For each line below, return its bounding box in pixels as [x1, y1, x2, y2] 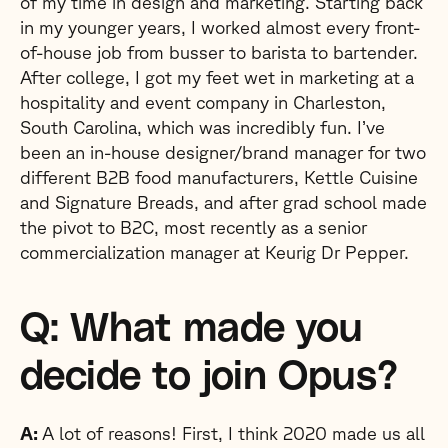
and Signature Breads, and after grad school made [20, 192, 427, 212]
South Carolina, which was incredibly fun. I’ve [20, 117, 385, 137]
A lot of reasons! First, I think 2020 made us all [42, 423, 425, 443]
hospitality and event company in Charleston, [20, 92, 386, 112]
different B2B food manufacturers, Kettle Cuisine [20, 167, 418, 187]
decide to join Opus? [20, 357, 398, 397]
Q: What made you [20, 309, 363, 349]
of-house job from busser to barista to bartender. [20, 42, 418, 62]
